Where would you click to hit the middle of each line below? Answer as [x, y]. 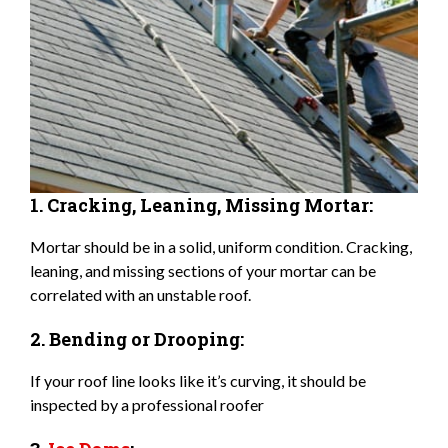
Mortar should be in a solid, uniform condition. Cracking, [221, 246]
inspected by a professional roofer [147, 404]
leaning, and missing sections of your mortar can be [203, 270]
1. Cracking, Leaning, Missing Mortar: [201, 204]
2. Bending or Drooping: [137, 338]
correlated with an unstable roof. [140, 294]
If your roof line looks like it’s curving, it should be [198, 380]
